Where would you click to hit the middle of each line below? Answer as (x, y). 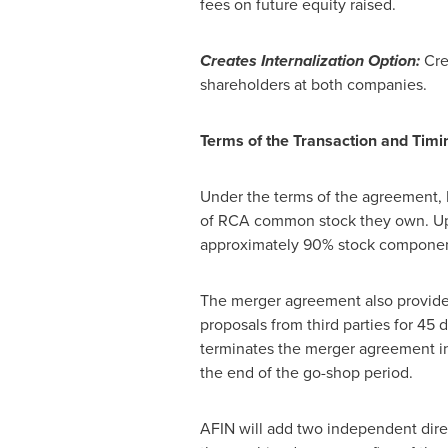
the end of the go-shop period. (306, 372)
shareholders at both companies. (313, 84)
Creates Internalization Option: (309, 60)
